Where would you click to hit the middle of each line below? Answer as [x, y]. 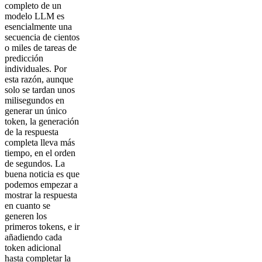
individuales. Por [36, 69]
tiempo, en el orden [40, 153]
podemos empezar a [41, 185]
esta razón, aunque [39, 79]
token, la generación [42, 121]
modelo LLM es [35, 16]
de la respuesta [32, 132]
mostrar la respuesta [41, 195]
